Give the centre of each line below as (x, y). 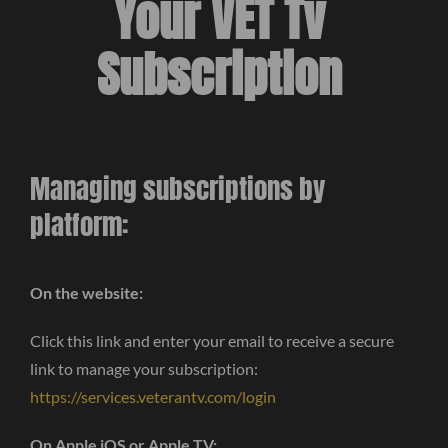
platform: (79, 225)
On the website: (86, 292)
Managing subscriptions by (177, 189)
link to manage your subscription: (143, 368)
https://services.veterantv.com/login (152, 396)
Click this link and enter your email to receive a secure (211, 340)
